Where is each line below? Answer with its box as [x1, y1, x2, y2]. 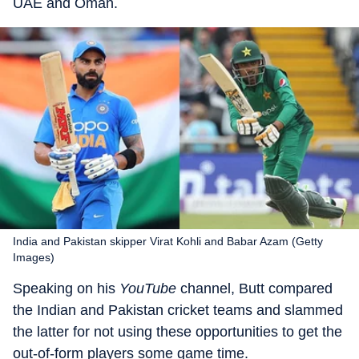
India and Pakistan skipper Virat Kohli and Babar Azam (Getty [13, 235, 323, 248]
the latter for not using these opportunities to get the [13, 324, 342, 340]
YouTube [119, 280, 180, 296]
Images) [13, 251, 54, 264]
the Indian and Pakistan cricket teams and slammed [13, 302, 343, 318]
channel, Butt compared [180, 280, 333, 296]
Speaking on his [13, 280, 119, 296]
